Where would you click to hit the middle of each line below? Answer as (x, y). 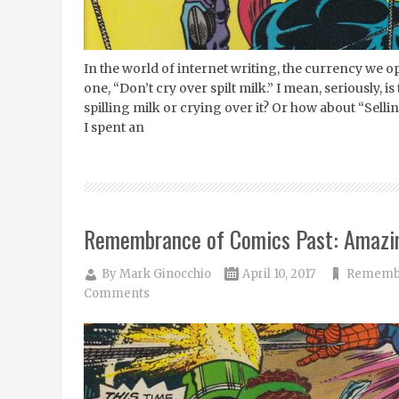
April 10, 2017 (278, 274)
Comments (116, 293)
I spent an (114, 127)
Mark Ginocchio (165, 274)
